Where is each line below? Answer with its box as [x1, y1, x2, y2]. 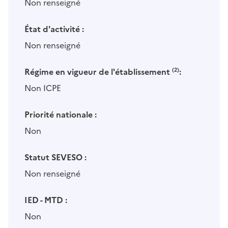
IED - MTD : [24, 194, 67, 207]
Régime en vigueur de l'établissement [24, 66, 172, 78]
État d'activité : [24, 23, 84, 36]
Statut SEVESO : [24, 151, 87, 164]
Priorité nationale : [24, 108, 97, 121]
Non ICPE [24, 82, 61, 95]
